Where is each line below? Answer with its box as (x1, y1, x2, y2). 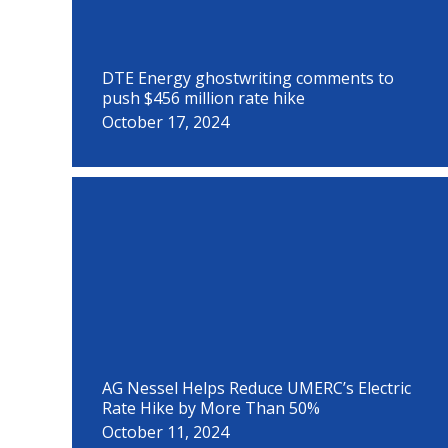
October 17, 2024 (102, 111, 229, 133)
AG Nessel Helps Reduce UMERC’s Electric (102, 377, 411, 399)
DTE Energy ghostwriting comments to (102, 67, 394, 89)
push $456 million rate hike (102, 87, 305, 109)
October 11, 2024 (102, 421, 229, 443)
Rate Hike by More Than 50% (102, 397, 320, 419)
